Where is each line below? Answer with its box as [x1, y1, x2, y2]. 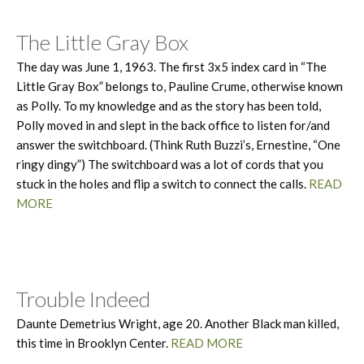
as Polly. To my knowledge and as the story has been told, [16, 97, 321, 113]
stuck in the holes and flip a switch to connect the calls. [16, 175, 309, 191]
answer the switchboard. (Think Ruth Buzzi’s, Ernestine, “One [16, 136, 340, 152]
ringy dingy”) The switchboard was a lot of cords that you [16, 156, 323, 171]
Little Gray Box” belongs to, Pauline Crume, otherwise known [16, 78, 343, 93]
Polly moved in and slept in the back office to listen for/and [16, 117, 330, 132]
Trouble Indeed [16, 285, 150, 312]
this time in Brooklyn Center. [16, 335, 171, 350]
